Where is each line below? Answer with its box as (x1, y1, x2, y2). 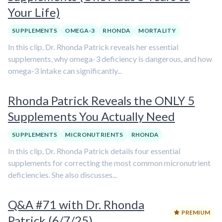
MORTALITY (138, 27, 176, 34)
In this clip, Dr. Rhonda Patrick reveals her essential (8, 42, 178, 52)
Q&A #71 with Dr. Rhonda (8, 197, 144, 212)
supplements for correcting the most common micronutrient (8, 158, 211, 167)
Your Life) (8, 5, 60, 19)
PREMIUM (181, 209, 210, 216)
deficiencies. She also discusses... (8, 170, 117, 179)
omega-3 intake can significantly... (8, 66, 122, 75)
